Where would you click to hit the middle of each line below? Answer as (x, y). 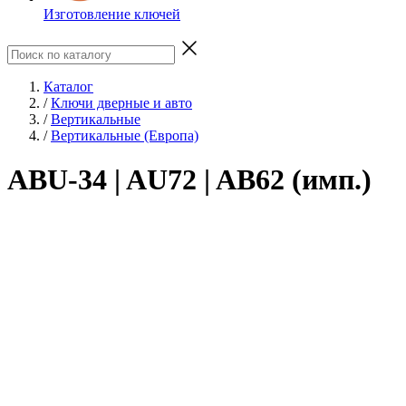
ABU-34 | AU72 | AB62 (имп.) (189, 180)
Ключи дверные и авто (121, 102)
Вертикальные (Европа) (125, 135)
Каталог (68, 86)
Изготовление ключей (112, 14)
